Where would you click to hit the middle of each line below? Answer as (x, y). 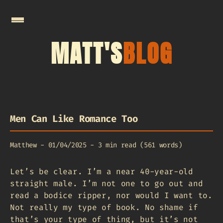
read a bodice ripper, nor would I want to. (111, 195)
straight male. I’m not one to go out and (107, 183)
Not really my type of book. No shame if (104, 207)
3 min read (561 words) (140, 145)
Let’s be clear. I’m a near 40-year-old (102, 171)
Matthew (23, 145)
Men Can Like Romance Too (74, 118)
